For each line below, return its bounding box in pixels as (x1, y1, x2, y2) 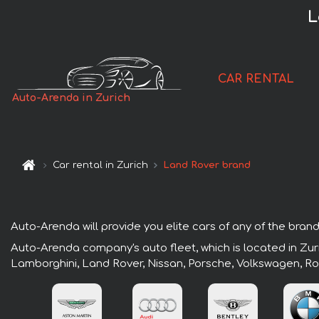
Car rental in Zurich (53, 160, 149, 171)
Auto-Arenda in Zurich (12, 93, 131, 104)
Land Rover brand (163, 160, 251, 171)
